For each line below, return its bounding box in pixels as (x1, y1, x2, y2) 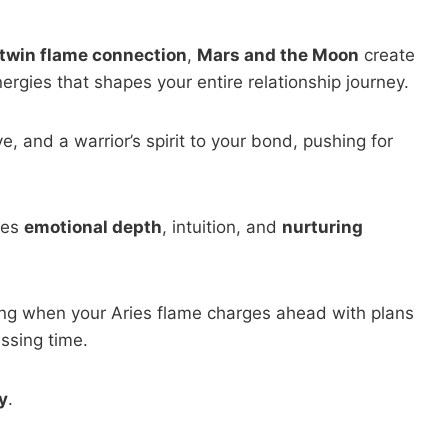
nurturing (282, 216, 363, 237)
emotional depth (24, 216, 162, 237)
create (359, 44, 415, 65)
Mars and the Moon (197, 44, 359, 65)
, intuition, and (162, 216, 282, 237)
